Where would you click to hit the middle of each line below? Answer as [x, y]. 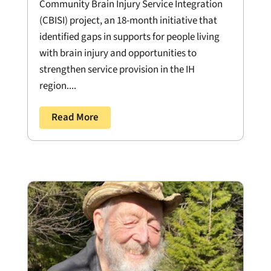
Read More [75, 117]
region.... [57, 86]
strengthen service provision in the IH [117, 69]
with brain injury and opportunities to [118, 53]
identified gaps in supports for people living [129, 37]
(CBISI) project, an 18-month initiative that [128, 20]
